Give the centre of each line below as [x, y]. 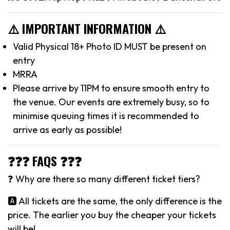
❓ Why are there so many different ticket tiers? [104, 179]
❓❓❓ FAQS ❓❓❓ [45, 160]
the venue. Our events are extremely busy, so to [111, 102]
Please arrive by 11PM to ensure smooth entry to [111, 88]
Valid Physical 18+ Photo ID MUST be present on [110, 46]
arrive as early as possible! [67, 129]
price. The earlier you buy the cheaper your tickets [112, 215]
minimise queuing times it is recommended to [106, 116]
